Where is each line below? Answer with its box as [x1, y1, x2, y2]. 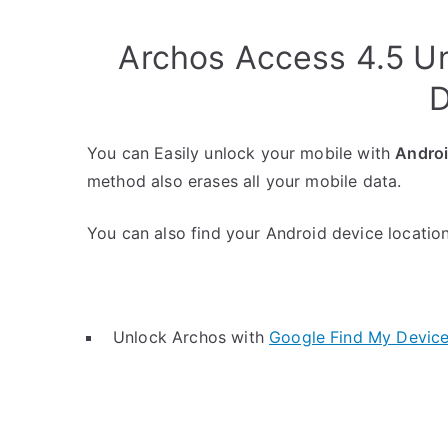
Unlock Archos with [113, 327, 270, 347]
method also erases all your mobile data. [87, 171, 402, 191]
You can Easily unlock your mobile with [87, 143, 396, 163]
